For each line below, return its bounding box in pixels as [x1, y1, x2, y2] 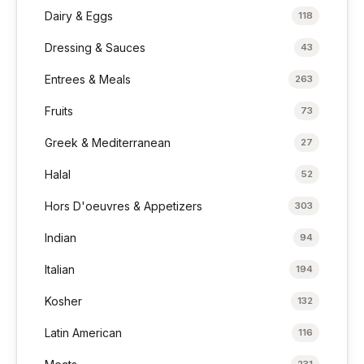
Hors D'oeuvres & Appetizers [45, 199, 203, 214]
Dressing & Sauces [45, 41, 146, 55]
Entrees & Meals [45, 72, 132, 87]
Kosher [45, 294, 83, 309]
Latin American [45, 326, 123, 340]
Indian [45, 231, 77, 245]
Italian [45, 262, 76, 277]
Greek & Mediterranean [45, 136, 171, 150]
